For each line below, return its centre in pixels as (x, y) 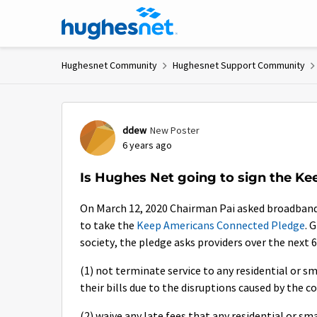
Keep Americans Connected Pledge (221, 226)
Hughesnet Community (109, 65)
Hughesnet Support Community (239, 65)
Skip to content (110, 17)
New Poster (175, 130)
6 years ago (147, 145)
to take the (108, 226)
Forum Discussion (152, 113)
